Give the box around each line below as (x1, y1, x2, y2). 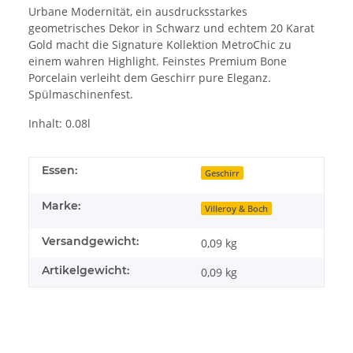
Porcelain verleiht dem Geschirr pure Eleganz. (28, 69, 271, 85)
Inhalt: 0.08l (28, 115, 91, 131)
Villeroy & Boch (205, 203, 269, 214)
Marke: (42, 198, 80, 213)
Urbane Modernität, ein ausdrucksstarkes (28, 3, 247, 19)
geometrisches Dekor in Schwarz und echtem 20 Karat (28, 20, 314, 35)
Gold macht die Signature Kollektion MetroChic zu (28, 36, 292, 52)
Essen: (42, 162, 77, 177)
